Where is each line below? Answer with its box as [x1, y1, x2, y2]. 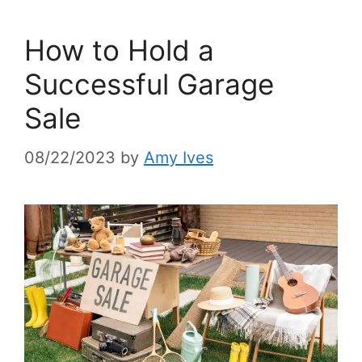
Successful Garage [24, 66, 274, 101]
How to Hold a [24, 32, 214, 67]
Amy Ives [144, 147, 213, 167]
